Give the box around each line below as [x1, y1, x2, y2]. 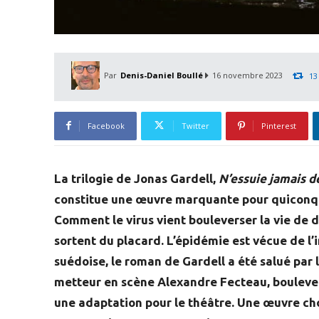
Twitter [182, 120, 209, 131]
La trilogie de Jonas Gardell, [54, 171, 219, 185]
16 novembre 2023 [212, 70, 283, 81]
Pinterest [261, 120, 296, 131]
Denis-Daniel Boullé [120, 69, 203, 80]
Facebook [88, 120, 125, 131]
